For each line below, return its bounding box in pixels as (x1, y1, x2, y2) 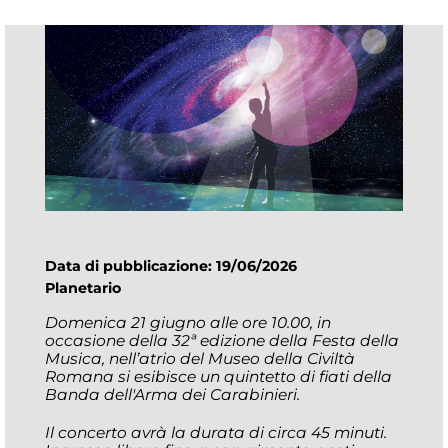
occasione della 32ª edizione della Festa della (45, 331, 399, 351)
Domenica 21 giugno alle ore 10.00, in (45, 313, 331, 333)
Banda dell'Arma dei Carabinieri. (45, 385, 304, 405)
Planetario (45, 278, 121, 297)
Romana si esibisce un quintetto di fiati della (45, 367, 392, 387)
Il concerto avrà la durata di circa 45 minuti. (45, 423, 387, 443)
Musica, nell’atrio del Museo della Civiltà (45, 349, 355, 369)
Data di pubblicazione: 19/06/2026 (45, 256, 305, 275)
